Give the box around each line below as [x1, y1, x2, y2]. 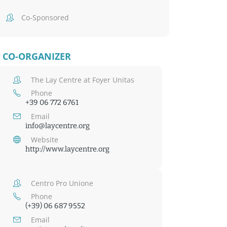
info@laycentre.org [25, 121, 90, 130]
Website [31, 134, 59, 144]
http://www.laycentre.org [25, 144, 110, 154]
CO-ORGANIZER [3, 50, 71, 62]
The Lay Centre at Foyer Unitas [31, 74, 135, 85]
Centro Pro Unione [31, 178, 94, 188]
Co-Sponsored [21, 12, 69, 22]
